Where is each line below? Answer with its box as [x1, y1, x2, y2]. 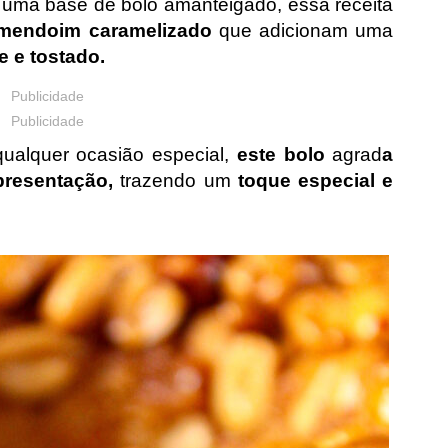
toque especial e [230, 170, 394, 192]
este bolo [236, 144, 333, 166]
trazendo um [120, 170, 231, 192]
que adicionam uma [211, 20, 394, 41]
